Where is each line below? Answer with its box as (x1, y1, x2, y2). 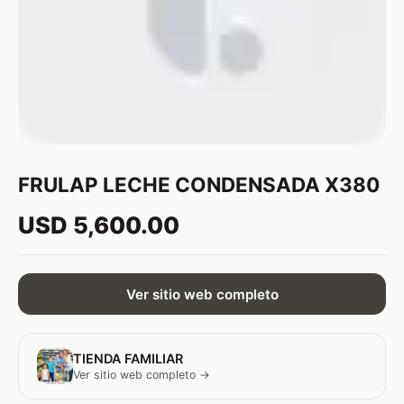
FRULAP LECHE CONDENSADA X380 (18, 172, 380, 197)
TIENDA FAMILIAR (73, 351, 183, 367)
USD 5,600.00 (18, 211, 179, 239)
